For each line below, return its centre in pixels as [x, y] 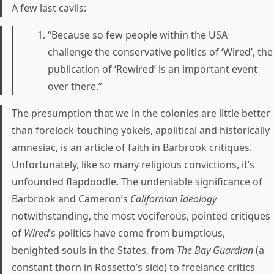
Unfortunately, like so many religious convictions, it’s [133, 165]
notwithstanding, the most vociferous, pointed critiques [141, 216]
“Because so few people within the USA [138, 35]
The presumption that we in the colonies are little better [141, 113]
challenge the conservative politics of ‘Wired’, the [160, 52]
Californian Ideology [173, 199]
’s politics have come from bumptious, [137, 233]
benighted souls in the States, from [94, 250]
